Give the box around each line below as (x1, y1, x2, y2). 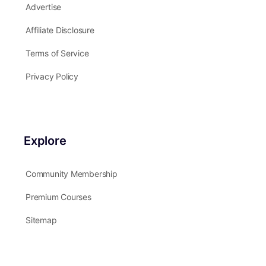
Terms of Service (26, 48, 89, 59)
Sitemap (26, 215, 57, 226)
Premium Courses (26, 192, 91, 202)
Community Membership (26, 169, 118, 179)
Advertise (26, 2, 62, 12)
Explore (24, 134, 66, 148)
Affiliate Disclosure (26, 25, 94, 36)
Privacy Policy (26, 71, 79, 82)
